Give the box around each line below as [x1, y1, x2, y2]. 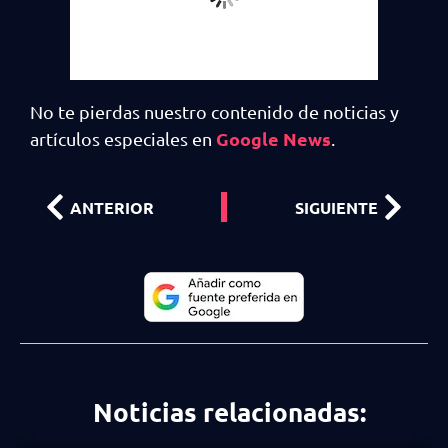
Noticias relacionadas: [92, 395, 366, 429]
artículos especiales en [30, 128, 212, 150]
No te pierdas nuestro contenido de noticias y [30, 101, 399, 123]
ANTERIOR [70, 196, 154, 218]
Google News [212, 127, 331, 151]
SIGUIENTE [295, 196, 378, 218]
